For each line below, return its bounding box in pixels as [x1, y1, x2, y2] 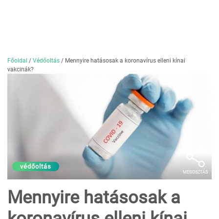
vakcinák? [7, 66, 34, 73]
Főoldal [7, 57, 27, 64]
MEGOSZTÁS [183, 170, 208, 175]
